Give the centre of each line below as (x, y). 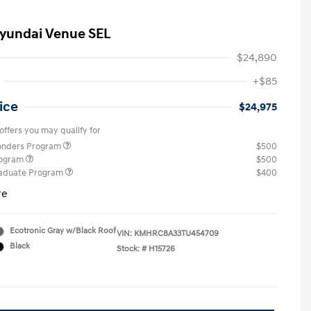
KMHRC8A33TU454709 (176, 234)
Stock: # (132, 249)
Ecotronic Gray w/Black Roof (63, 231)
